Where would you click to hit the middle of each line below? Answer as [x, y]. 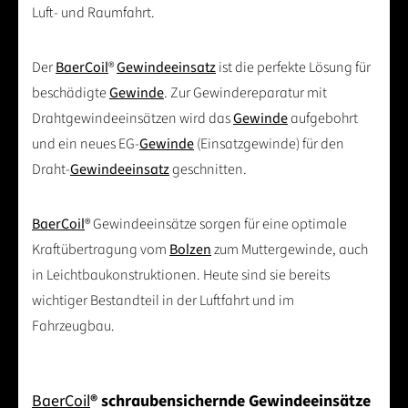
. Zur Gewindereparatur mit [245, 93]
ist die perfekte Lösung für [293, 68]
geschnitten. [208, 170]
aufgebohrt [323, 119]
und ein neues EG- [86, 144]
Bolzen [190, 250]
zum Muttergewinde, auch [290, 250]
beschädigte [71, 93]
